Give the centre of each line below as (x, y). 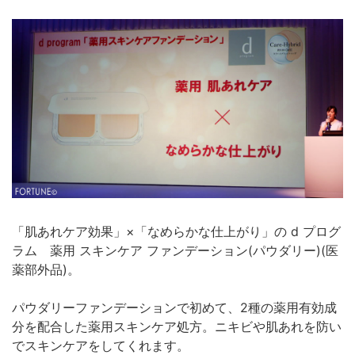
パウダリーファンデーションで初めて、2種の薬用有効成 (174, 308)
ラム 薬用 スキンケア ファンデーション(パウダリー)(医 (175, 251)
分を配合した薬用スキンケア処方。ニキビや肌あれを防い (177, 327)
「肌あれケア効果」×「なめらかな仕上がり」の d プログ (176, 232)
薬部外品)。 (46, 270)
